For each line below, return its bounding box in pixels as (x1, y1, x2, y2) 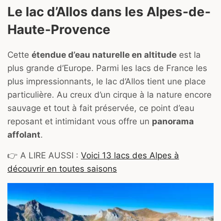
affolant (7, 129, 40, 140)
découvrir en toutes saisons (7, 163, 117, 174)
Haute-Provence (7, 22, 110, 37)
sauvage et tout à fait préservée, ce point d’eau (7, 103, 194, 113)
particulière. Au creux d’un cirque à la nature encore (7, 89, 212, 100)
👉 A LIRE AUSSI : (7, 150, 81, 160)
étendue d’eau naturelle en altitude (32, 49, 177, 60)
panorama (152, 116, 194, 126)
